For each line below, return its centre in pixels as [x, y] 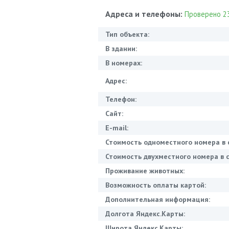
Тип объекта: [127, 35]
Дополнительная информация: [158, 200]
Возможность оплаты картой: [156, 185]
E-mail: [117, 128]
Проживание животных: [145, 171]
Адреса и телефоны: [145, 14]
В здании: [121, 49]
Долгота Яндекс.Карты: [145, 214]
